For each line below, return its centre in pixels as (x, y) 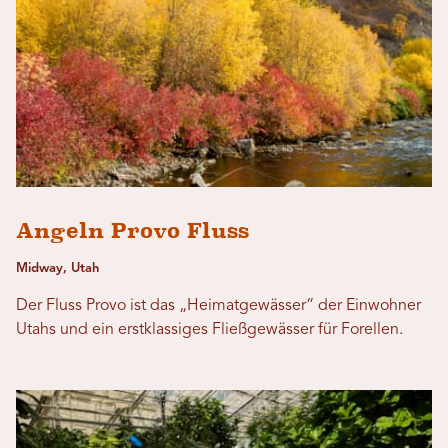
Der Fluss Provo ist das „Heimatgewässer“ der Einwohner (218, 306)
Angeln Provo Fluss (132, 231)
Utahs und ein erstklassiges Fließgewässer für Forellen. (209, 330)
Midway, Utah (57, 269)
